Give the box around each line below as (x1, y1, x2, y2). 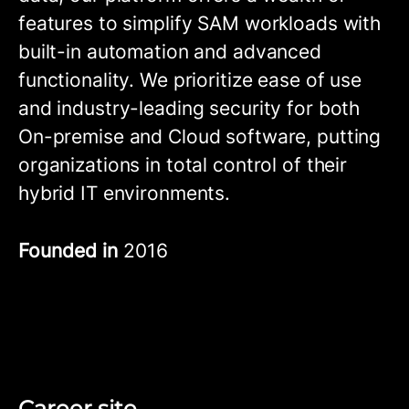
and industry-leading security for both (18, 97, 361, 120)
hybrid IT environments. (18, 182, 231, 204)
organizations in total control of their (18, 153, 348, 176)
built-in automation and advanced (18, 40, 321, 63)
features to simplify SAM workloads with (18, 12, 382, 35)
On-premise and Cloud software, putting (18, 125, 382, 148)
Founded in (18, 239, 123, 262)
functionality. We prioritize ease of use (18, 68, 362, 91)
